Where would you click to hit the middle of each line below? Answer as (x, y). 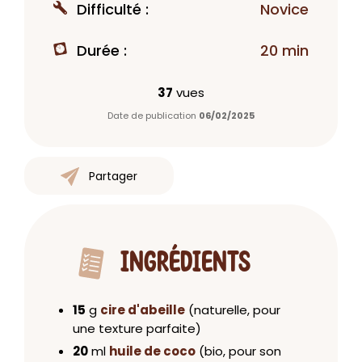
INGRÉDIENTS (185, 263)
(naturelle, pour (234, 310)
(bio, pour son (240, 351)
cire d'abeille (143, 310)
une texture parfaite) (137, 328)
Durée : (100, 51)
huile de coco (152, 351)
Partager (113, 176)
